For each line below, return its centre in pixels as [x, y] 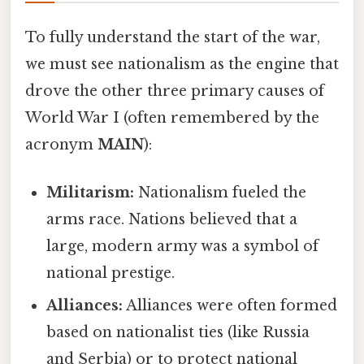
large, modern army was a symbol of [183, 247]
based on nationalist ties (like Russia [178, 333]
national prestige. [111, 273]
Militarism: [91, 193]
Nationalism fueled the [221, 193]
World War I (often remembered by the [172, 117]
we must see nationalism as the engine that [182, 64]
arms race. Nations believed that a [172, 220]
